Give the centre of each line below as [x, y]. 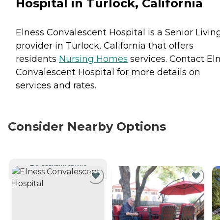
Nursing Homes [93, 59]
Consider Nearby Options [87, 126]
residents [37, 59]
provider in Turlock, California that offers [105, 45]
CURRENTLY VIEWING [61, 167]
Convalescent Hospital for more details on [108, 72]
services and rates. [56, 85]
